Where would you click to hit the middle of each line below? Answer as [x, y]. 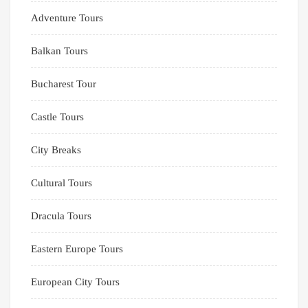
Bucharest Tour [64, 84]
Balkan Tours [59, 51]
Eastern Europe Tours [77, 249]
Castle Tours [57, 117]
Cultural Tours [62, 183]
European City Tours [75, 282]
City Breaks [56, 150]
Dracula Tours [61, 216]
